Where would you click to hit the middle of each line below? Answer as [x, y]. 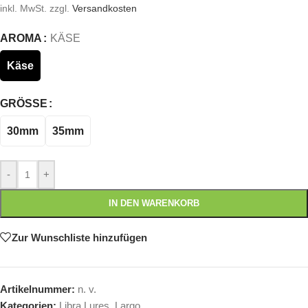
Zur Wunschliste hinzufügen [79, 237]
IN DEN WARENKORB [154, 203]
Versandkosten [104, 9]
